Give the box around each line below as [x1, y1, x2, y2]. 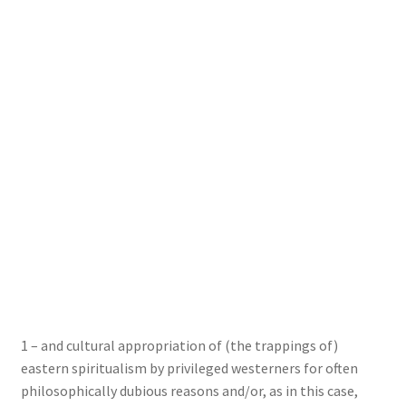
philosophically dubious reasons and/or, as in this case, [20, 381, 358, 400]
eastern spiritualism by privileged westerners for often [20, 358, 358, 377]
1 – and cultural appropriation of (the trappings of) [20, 335, 338, 354]
